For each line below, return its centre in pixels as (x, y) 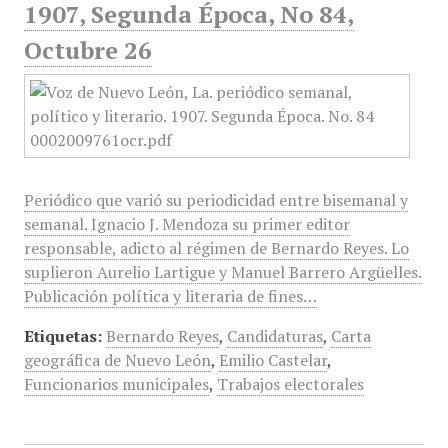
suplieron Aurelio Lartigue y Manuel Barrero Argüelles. (222, 272)
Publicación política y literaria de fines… (170, 296)
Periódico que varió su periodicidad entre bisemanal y (215, 200)
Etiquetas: (62, 336)
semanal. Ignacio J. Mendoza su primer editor (186, 224)
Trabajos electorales (290, 384)
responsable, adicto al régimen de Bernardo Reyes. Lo (216, 248)
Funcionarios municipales (116, 384)
